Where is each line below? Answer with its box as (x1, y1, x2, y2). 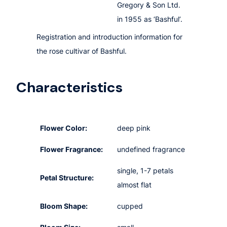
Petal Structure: (40, 173, 94, 182)
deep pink (117, 124, 151, 133)
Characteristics (16, 78, 123, 97)
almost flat (117, 180, 152, 190)
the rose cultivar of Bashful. (36, 46, 127, 55)
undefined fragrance (117, 145, 185, 154)
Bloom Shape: (40, 202, 88, 211)
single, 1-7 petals (117, 166, 174, 175)
